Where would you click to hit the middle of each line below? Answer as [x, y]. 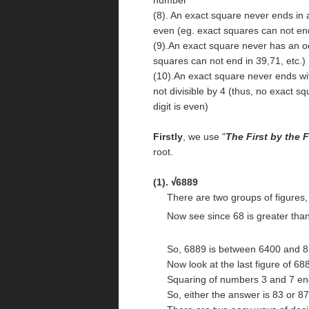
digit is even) [181, 106]
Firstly [168, 136]
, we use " [204, 136]
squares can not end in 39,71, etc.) [229, 60]
